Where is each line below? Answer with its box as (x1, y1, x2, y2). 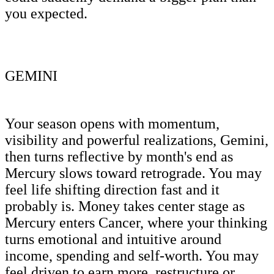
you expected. (5, 5, 87, 21)
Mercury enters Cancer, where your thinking (5, 214, 267, 231)
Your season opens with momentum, (5, 115, 220, 131)
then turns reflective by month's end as (5, 148, 233, 165)
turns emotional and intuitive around (5, 231, 221, 247)
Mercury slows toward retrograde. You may (5, 165, 262, 181)
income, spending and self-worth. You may (5, 247, 259, 264)
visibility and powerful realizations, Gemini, (5, 131, 268, 148)
